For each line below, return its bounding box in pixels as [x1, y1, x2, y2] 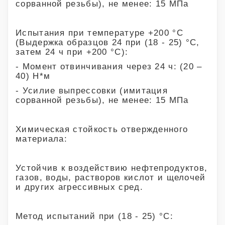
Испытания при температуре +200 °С [16, 28, 183, 38]
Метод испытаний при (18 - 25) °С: [16, 211, 173, 221]
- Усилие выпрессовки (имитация [16, 85, 168, 95]
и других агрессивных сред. [16, 182, 143, 192]
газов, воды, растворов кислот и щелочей [16, 172, 206, 182]
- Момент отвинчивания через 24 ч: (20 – [16, 61, 202, 71]
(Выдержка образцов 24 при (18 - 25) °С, [16, 37, 200, 47]
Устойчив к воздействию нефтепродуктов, [16, 163, 208, 173]
